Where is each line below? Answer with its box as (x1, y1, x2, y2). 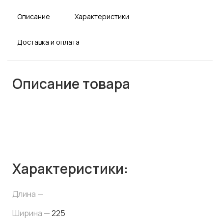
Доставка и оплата (17, 37, 80, 47)
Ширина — (12, 208, 52, 219)
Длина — (12, 189, 44, 199)
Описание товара (12, 74, 130, 93)
